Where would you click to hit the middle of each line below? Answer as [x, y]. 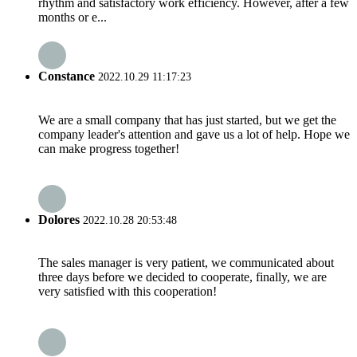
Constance [67, 76]
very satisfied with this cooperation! [127, 292]
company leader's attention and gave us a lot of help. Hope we [194, 134]
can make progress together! [109, 148]
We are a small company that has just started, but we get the [187, 120]
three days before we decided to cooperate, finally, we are [182, 277]
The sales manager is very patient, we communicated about [186, 263]
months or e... [73, 18]
